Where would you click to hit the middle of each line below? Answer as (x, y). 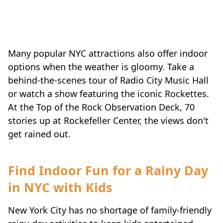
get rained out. (39, 134)
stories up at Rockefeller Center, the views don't (108, 121)
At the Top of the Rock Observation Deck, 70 (101, 107)
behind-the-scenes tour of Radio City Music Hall (108, 80)
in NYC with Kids (60, 187)
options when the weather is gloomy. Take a (101, 67)
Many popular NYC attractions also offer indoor (108, 54)
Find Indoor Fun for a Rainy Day (108, 170)
